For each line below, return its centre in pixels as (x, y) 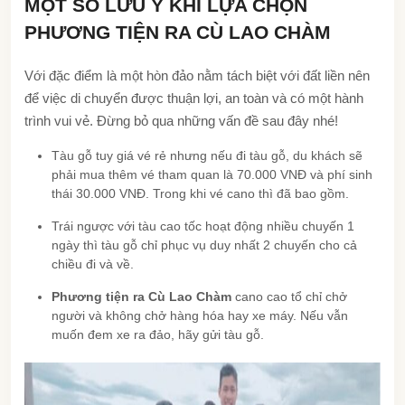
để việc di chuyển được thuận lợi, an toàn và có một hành (194, 98)
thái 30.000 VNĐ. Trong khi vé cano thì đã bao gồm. (200, 193)
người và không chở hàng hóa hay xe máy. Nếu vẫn (200, 315)
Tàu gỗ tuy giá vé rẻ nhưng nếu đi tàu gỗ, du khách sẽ (207, 155)
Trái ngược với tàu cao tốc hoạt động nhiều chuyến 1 (203, 226)
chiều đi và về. (93, 264)
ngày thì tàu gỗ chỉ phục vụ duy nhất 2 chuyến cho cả (204, 245)
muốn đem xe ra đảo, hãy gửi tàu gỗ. (158, 334)
